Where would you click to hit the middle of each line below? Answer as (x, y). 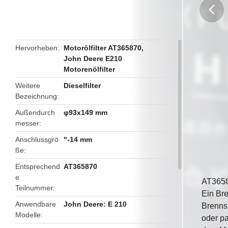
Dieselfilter (82, 85)
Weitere (28, 85)
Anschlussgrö (37, 139)
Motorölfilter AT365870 (103, 48)
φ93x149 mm (86, 112)
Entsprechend (38, 166)
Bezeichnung (36, 96)
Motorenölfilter (90, 69)
